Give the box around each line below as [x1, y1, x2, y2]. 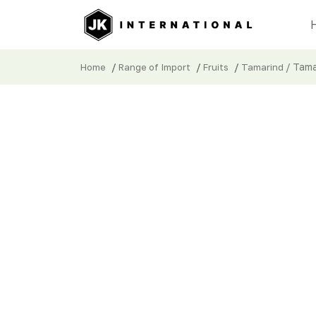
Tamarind [241, 61, 284, 73]
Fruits [203, 61, 229, 73]
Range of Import [119, 61, 190, 73]
